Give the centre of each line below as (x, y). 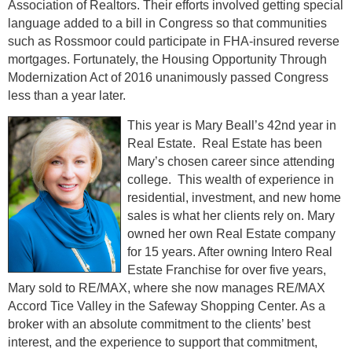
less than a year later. (67, 95)
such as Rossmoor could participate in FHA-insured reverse (174, 41)
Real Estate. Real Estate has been (224, 143)
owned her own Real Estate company (231, 233)
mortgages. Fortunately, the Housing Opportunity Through (167, 59)
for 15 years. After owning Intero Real (229, 251)
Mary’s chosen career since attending (231, 161)
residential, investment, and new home (234, 197)
